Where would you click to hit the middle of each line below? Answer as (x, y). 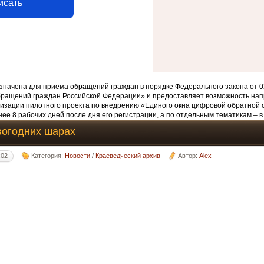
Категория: (48, 155)
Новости (78, 155)
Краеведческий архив (128, 155)
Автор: (189, 155)
